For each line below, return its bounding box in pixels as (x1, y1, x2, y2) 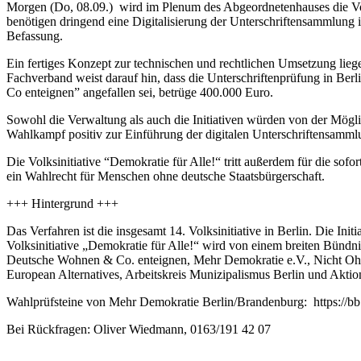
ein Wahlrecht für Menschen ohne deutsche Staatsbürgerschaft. (6, 168, 325, 183)
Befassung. (6, 28, 66, 43)
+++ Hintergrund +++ (6, 196, 118, 210)
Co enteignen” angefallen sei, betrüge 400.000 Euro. (6, 85, 276, 99)
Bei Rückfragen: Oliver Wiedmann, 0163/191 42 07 (6, 322, 271, 336)
